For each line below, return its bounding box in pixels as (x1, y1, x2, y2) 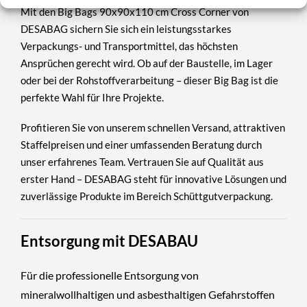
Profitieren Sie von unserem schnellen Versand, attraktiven (21, 121, 285, 134)
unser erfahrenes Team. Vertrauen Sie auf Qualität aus (21, 156, 264, 169)
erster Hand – (21, 173, 84, 186)
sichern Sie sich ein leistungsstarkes (68, 22, 232, 35)
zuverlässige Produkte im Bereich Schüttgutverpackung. (21, 190, 273, 203)
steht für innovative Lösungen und (132, 173, 286, 186)
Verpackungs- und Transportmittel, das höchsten (21, 39, 238, 52)
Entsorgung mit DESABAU (21, 231, 198, 250)
